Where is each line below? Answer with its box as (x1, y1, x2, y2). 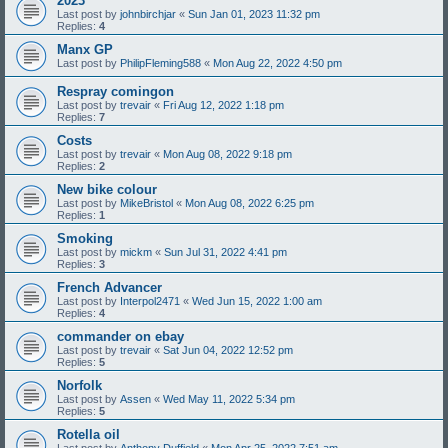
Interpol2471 (120, 294, 180, 307)
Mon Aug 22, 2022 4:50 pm (213, 56, 342, 69)
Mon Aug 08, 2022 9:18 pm (163, 147, 292, 160)
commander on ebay (57, 328, 184, 344)
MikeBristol (120, 196, 173, 209)
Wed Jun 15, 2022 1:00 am (192, 294, 322, 307)
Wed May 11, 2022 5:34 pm (163, 392, 295, 405)
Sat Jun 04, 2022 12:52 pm (163, 343, 293, 356)
